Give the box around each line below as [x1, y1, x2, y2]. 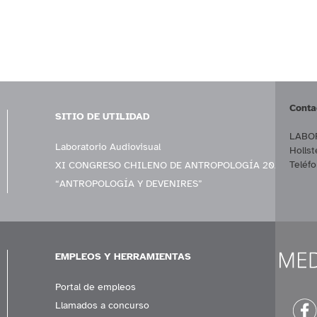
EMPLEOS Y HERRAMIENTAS [55, 250, 192, 263]
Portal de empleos [55, 281, 137, 294]
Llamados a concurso [55, 299, 150, 312]
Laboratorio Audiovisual [55, 141, 161, 154]
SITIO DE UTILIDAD [55, 110, 151, 123]
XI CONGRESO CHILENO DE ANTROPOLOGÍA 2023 [55, 159, 287, 172]
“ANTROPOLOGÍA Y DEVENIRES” [55, 178, 203, 190]
